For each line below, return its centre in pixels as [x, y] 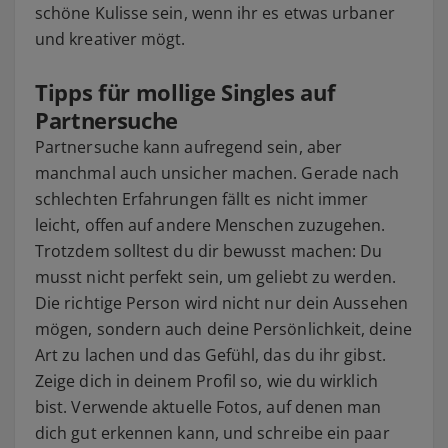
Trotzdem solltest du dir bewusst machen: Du [209, 250]
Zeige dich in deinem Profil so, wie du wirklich [206, 380]
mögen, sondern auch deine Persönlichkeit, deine [223, 328]
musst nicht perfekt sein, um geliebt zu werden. [215, 276]
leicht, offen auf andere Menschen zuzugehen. [210, 224]
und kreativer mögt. [110, 38]
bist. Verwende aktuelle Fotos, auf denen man [208, 406]
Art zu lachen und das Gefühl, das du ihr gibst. [210, 354]
